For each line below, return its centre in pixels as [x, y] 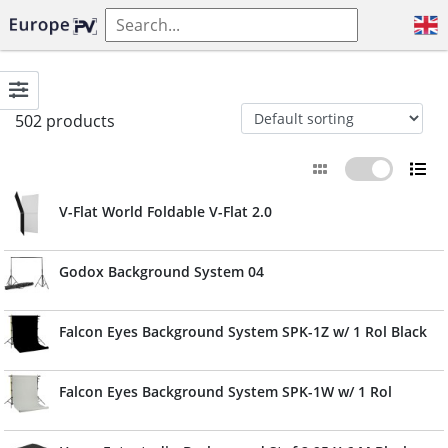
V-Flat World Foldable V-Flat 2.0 [165, 211]
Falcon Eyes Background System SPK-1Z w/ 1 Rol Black [243, 331]
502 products [65, 121]
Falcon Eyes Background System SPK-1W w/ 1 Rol [225, 391]
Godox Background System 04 [161, 271]
